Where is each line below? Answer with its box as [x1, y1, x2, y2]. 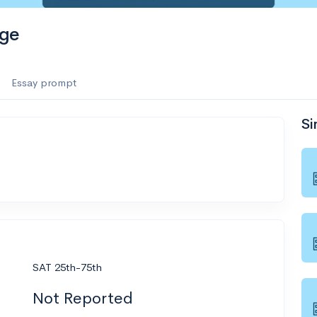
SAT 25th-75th [33, 260, 102, 274]
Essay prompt [11, 76, 76, 89]
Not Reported [33, 287, 133, 309]
